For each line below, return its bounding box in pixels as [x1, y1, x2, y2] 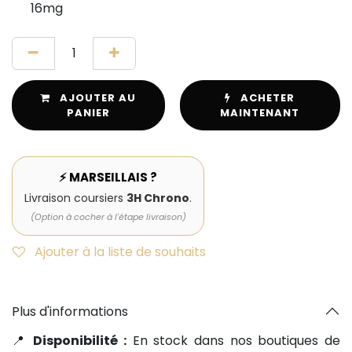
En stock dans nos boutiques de [126, 332, 341, 350]
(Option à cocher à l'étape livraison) [30, 211, 186, 223]
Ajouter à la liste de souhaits [35, 243, 206, 261]
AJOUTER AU [57, 90, 137, 105]
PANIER [66, 105, 110, 120]
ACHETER [237, 90, 295, 105]
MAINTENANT [220, 105, 300, 120]
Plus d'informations [12, 302, 128, 321]
